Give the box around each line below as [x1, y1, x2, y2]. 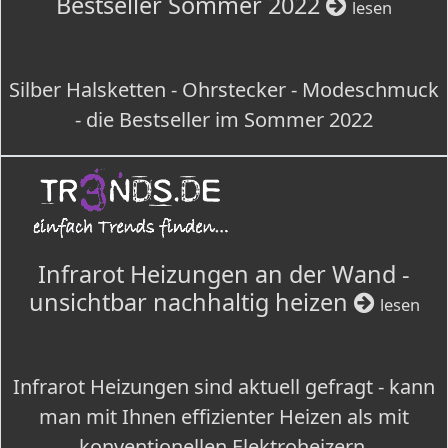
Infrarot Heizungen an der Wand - [38, 258, 410, 290]
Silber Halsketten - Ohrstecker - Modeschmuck [9, 76, 439, 103]
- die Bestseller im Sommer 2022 [75, 106, 373, 133]
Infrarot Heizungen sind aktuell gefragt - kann [13, 373, 435, 400]
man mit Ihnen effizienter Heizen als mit [39, 403, 409, 430]
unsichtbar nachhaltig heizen [28, 286, 354, 318]
